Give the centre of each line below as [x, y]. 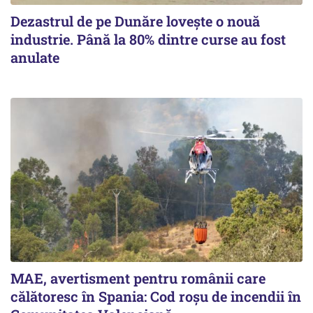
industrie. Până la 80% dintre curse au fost [148, 39]
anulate [35, 57]
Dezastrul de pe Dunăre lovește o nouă [135, 21]
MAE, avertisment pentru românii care [138, 278]
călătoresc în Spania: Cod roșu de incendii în [156, 296]
